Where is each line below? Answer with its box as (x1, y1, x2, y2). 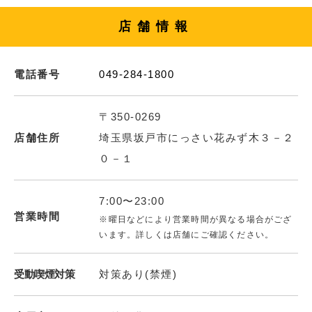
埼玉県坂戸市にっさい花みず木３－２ (99, 131, 295, 143)
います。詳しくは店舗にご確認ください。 (99, 229, 274, 240)
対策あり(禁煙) (99, 267, 178, 280)
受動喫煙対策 (14, 267, 75, 280)
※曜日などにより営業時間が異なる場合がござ (99, 214, 292, 224)
